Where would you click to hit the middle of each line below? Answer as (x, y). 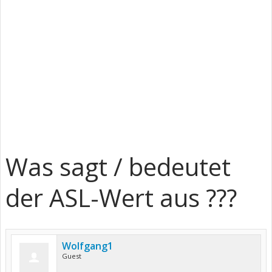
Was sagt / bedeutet (118, 167)
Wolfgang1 (87, 246)
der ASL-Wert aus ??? (121, 198)
